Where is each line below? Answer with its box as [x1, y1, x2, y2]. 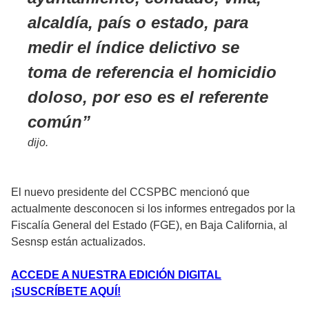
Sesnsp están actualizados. [11, 235, 146, 248]
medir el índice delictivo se [28, 37, 239, 57]
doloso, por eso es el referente [28, 87, 268, 106]
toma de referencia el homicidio [28, 62, 277, 81]
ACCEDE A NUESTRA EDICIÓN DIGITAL [11, 268, 221, 281]
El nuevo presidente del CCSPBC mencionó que [11, 186, 250, 198]
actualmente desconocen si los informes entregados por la [11, 202, 295, 215]
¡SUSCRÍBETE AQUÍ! [11, 285, 121, 297]
